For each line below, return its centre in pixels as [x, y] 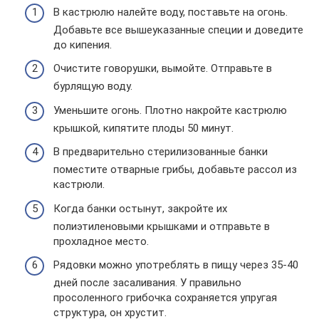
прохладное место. [101, 241]
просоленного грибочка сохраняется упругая [165, 298]
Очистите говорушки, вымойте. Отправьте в [163, 69]
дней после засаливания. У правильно [147, 283]
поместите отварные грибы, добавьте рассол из [175, 170]
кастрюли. [79, 185]
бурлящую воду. [93, 87]
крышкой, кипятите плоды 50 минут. [143, 128]
